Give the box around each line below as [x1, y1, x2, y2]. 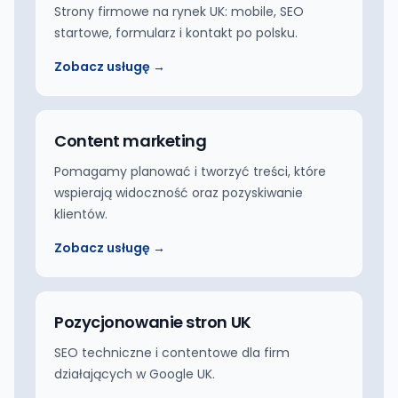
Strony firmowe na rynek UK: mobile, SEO [54, 3, 304, 20]
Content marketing [54, 130, 207, 152]
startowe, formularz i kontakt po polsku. [54, 24, 298, 42]
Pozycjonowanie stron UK [54, 311, 251, 333]
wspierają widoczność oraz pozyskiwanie [54, 184, 303, 202]
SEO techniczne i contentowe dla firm [54, 344, 290, 362]
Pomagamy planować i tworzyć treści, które [54, 163, 326, 180]
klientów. [54, 205, 107, 223]
